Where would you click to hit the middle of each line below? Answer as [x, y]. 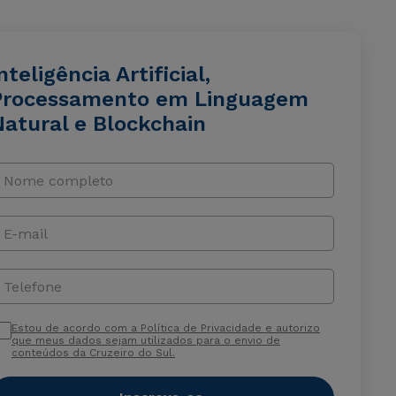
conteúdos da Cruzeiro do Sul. [93, 353]
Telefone [32, 286]
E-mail [25, 233]
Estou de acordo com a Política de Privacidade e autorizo [165, 328]
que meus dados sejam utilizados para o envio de [145, 340]
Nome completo [58, 180]
